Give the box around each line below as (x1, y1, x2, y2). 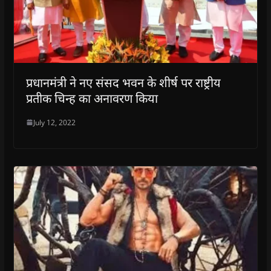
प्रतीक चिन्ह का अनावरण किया (25, 90, 158, 106)
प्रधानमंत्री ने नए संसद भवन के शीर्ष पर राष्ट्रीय (25, 74, 221, 91)
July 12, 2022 (33, 117, 76, 128)
